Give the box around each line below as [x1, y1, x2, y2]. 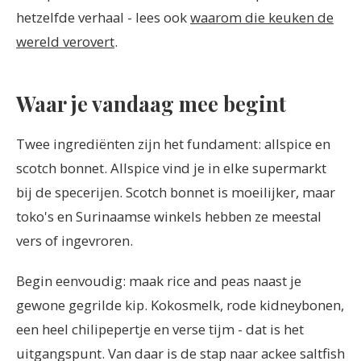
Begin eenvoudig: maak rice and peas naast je [16, 272, 301, 291]
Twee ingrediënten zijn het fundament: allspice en [16, 134, 330, 153]
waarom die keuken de [190, 7, 334, 27]
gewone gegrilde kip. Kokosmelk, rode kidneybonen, [16, 296, 344, 315]
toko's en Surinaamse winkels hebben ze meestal [16, 206, 322, 226]
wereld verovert [16, 31, 114, 51]
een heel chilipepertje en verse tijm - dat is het [16, 320, 304, 339]
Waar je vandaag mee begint [16, 89, 286, 118]
